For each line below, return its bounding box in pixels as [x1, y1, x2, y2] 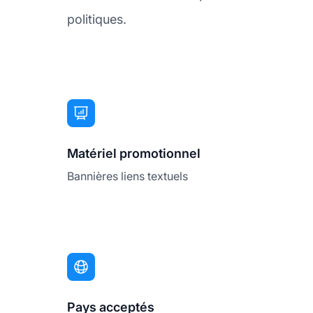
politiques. [67, 12, 126, 27]
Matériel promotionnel [67, 146, 201, 161]
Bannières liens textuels [67, 169, 188, 184]
